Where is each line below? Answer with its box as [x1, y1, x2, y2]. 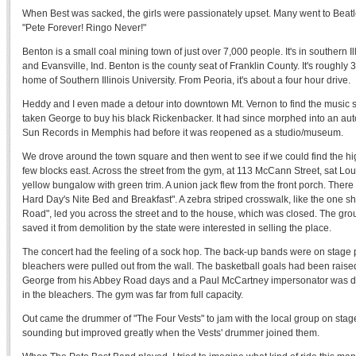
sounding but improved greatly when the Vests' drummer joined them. [22, 327, 319, 339]
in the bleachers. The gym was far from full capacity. [22, 289, 243, 300]
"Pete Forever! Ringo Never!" [22, 22, 146, 33]
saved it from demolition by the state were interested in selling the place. [22, 222, 331, 234]
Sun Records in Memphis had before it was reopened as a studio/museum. [22, 127, 343, 138]
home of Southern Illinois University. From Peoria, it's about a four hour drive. [22, 75, 350, 86]
